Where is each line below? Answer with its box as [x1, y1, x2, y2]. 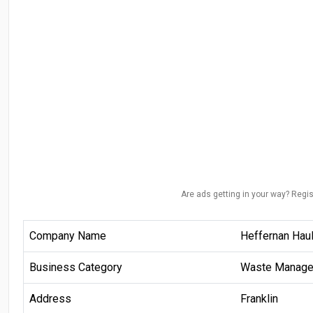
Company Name [29, 228, 106, 242]
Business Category [29, 260, 122, 274]
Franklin [240, 291, 278, 305]
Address [29, 291, 71, 305]
